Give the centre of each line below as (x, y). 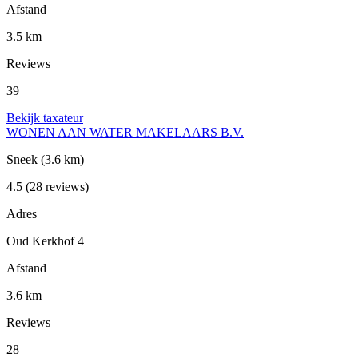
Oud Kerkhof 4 (45, 241)
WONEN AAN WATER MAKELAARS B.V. (125, 133)
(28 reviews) (56, 187)
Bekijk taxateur (45, 118)
